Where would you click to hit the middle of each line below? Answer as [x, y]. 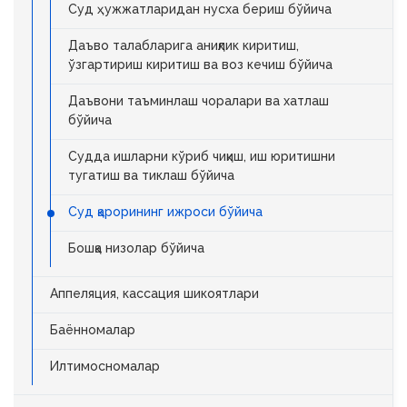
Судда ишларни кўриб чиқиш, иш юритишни [202, 156]
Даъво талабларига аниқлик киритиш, [184, 45]
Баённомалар [93, 330]
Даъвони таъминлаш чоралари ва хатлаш [199, 101]
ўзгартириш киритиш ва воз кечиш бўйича [200, 65]
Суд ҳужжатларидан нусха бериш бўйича [200, 9]
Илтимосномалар [105, 366]
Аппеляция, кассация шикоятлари [154, 293]
